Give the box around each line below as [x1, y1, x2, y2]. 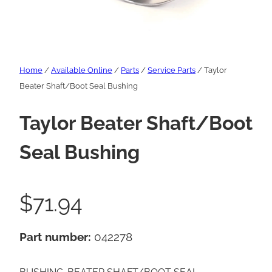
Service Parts [148, 66, 195, 75]
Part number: [19, 230, 94, 244]
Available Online [51, 66, 112, 75]
